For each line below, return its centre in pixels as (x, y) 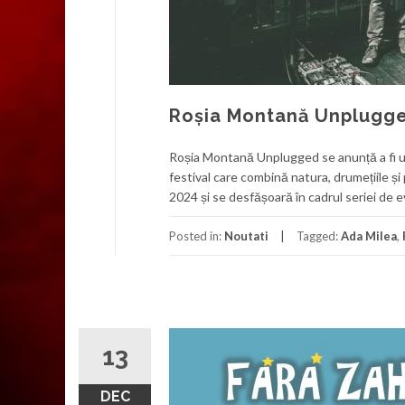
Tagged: (319, 236)
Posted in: (197, 236)
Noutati (246, 236)
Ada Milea (369, 236)
